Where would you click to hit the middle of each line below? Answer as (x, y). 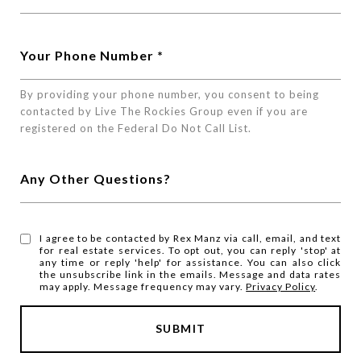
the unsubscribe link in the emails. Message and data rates (190, 274)
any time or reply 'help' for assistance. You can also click (190, 262)
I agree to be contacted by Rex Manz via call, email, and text (190, 238)
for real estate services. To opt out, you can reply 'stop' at (190, 250)
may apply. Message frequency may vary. (143, 286)
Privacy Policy (281, 286)
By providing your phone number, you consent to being (170, 94)
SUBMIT (180, 328)
